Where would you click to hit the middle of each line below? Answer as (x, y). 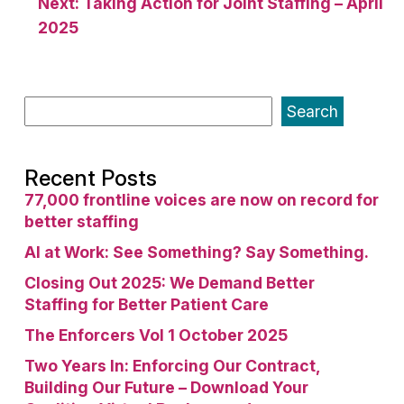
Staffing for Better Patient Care (147, 304)
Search (312, 111)
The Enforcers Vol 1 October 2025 (156, 335)
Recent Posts (91, 178)
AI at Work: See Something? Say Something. (197, 252)
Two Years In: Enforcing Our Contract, (172, 366)
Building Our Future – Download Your (166, 387)
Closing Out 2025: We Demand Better (170, 283)
